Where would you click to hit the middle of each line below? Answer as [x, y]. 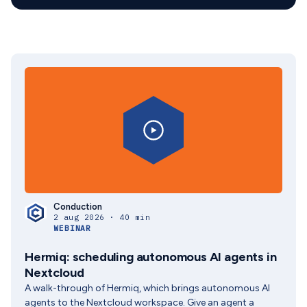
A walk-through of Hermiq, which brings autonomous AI [147, 288]
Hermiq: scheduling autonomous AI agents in [151, 257]
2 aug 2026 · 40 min [102, 217]
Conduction [78, 207]
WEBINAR [73, 228]
